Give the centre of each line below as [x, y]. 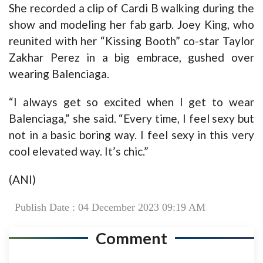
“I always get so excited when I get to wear [131, 102]
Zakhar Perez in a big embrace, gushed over [131, 57]
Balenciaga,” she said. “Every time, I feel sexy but [131, 118]
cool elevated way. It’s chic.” [79, 151]
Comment [131, 238]
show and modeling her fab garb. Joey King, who [131, 24]
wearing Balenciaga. [59, 73]
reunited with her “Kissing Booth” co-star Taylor [131, 41]
